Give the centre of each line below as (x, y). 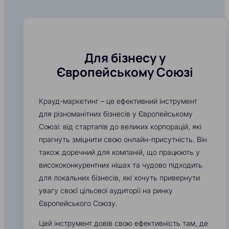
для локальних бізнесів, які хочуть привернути (119, 178)
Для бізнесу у (125, 58)
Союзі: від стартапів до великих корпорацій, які (120, 127)
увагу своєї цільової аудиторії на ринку (106, 191)
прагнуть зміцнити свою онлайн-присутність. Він (123, 140)
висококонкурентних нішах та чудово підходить (121, 165)
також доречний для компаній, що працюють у (119, 152)
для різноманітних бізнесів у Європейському (116, 114)
